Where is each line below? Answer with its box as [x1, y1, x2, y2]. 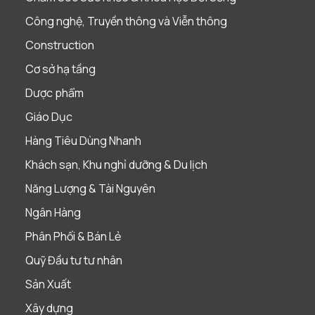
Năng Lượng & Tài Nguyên [25, 180, 155, 196]
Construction [25, 37, 94, 53]
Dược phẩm [25, 84, 84, 101]
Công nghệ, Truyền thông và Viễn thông [25, 13, 227, 29]
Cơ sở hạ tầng [25, 60, 96, 77]
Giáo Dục [25, 108, 72, 124]
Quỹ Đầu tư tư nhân [25, 252, 122, 268]
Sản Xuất [25, 276, 71, 292]
